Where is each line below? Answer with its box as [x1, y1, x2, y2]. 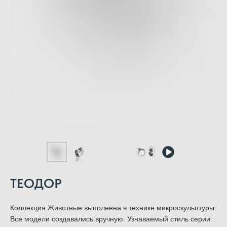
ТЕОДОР [10, 175, 62, 192]
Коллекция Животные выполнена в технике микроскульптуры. [10, 204, 216, 212]
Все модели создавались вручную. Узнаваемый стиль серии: [10, 215, 212, 223]
